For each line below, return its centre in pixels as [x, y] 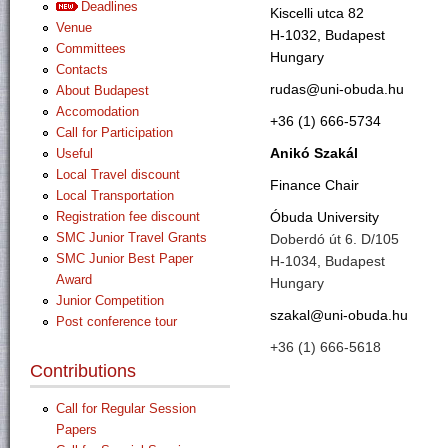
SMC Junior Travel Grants [131, 237]
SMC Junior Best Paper [124, 258]
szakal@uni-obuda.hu [339, 314]
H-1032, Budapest [327, 34]
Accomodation [97, 111]
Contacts [82, 69]
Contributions [83, 371]
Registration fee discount [128, 216]
